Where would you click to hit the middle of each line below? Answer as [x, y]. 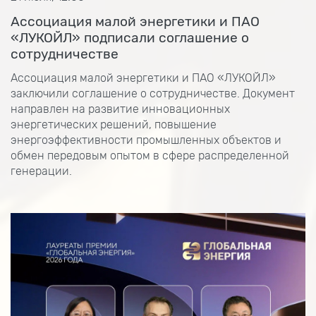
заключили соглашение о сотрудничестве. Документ [153, 93]
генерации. [41, 171]
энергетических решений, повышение [114, 124]
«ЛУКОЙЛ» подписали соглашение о [130, 38]
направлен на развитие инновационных [120, 109]
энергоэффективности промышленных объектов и [146, 140]
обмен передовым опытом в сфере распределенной [150, 156]
